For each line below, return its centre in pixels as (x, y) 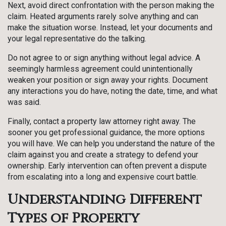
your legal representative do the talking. (77, 39)
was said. (25, 102)
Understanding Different (105, 200)
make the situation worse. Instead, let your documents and (110, 28)
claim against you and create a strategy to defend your (103, 155)
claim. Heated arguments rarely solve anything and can (103, 17)
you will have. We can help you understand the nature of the (111, 144)
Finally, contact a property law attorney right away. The (102, 122)
